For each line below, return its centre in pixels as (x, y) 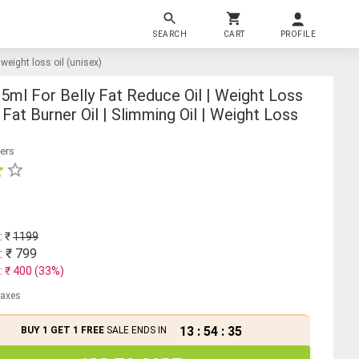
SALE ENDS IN (135, 331)
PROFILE (298, 34)
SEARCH (170, 34)
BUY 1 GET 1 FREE (62, 331)
